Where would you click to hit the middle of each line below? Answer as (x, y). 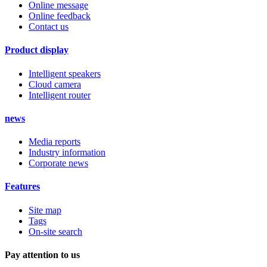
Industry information (67, 153)
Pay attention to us (42, 254)
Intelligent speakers (65, 73)
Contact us (49, 26)
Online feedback (60, 15)
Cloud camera (55, 84)
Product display (37, 50)
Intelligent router (60, 95)
